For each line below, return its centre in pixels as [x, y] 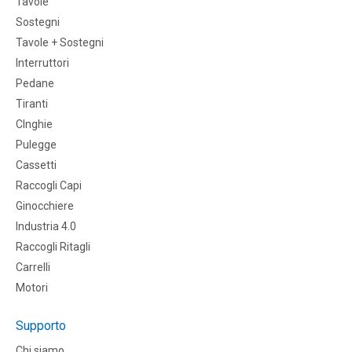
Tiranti [32, 104]
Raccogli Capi [49, 186]
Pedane [35, 84]
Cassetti [36, 165]
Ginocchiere [45, 206]
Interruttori [42, 63]
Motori [32, 288]
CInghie [34, 125]
